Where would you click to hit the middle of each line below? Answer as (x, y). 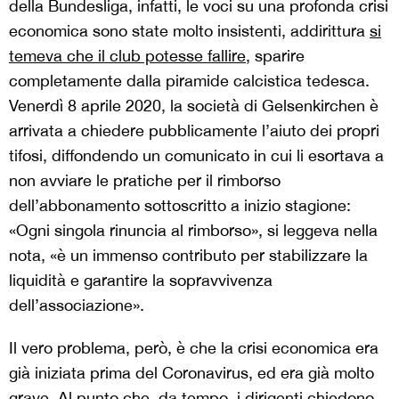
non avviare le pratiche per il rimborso (145, 180)
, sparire (275, 55)
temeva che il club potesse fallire (127, 55)
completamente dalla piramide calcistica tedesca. (189, 80)
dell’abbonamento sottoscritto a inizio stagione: (180, 205)
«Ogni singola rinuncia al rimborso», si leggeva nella (193, 230)
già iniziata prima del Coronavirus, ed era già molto (191, 372)
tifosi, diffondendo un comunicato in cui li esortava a (196, 155)
